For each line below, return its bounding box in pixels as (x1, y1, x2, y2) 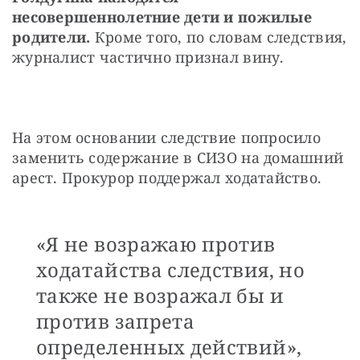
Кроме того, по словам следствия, (90, 27, 347, 47)
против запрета (36, 307, 195, 334)
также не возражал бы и (36, 281, 284, 309)
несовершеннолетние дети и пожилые (12, 6, 312, 27)
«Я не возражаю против (36, 230, 276, 257)
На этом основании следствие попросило (12, 127, 321, 147)
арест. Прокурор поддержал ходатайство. (12, 167, 322, 187)
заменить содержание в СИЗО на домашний (12, 147, 344, 167)
